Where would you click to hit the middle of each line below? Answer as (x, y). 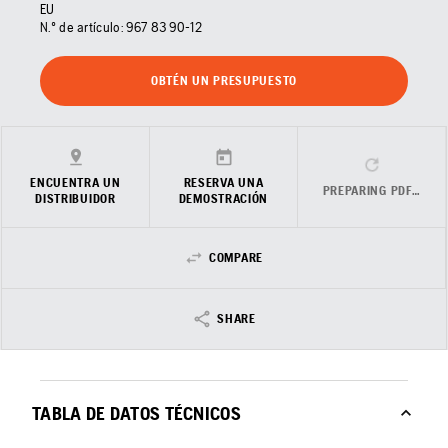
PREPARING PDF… (371, 191)
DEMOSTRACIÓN (223, 199)
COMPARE (236, 258)
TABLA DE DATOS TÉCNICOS (136, 413)
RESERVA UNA (223, 183)
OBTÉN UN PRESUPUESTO (224, 81)
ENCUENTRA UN (75, 183)
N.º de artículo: (81, 27)
